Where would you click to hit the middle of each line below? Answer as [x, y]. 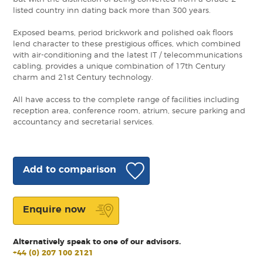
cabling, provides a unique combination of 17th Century [119, 67]
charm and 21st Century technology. [83, 78]
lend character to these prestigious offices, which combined [127, 45]
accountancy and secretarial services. [84, 123]
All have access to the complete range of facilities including [126, 100]
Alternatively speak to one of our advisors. [97, 242]
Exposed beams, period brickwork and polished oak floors [123, 33]
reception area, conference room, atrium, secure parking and [129, 112]
